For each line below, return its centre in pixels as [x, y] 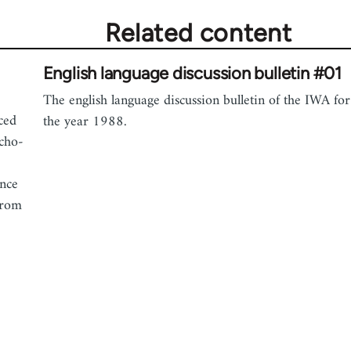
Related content [198, 33]
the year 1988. [85, 122]
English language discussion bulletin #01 [192, 74]
